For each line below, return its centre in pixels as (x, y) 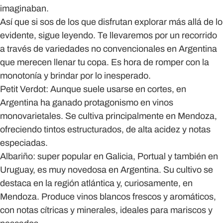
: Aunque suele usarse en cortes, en (116, 89)
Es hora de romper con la (160, 62)
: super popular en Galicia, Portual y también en (125, 156)
